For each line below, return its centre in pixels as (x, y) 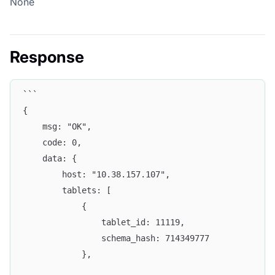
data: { (50, 159)
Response (47, 56)
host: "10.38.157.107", (96, 175)
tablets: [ (67, 191)
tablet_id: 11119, (104, 223)
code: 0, (52, 143)
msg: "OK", (57, 127)
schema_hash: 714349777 (116, 238)
